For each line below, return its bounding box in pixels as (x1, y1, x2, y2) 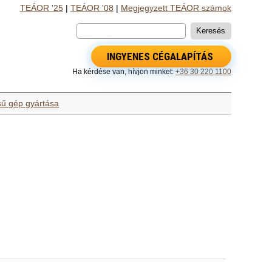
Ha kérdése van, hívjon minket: (72, 67, 175, 76)
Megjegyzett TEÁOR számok (120, 4, 231, 13)
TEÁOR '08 (70, 4, 114, 13)
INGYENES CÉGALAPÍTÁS (106, 50, 213, 63)
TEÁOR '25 (19, 4, 63, 13)
